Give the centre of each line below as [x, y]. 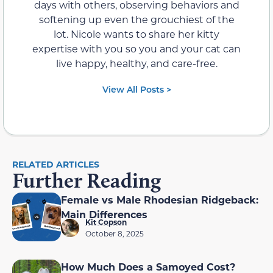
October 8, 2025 [115, 233]
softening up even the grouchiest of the [136, 19]
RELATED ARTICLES [56, 164]
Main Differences [104, 214]
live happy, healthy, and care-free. [136, 63]
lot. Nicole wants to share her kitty [136, 34]
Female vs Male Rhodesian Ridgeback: [160, 199]
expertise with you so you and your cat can [136, 48]
